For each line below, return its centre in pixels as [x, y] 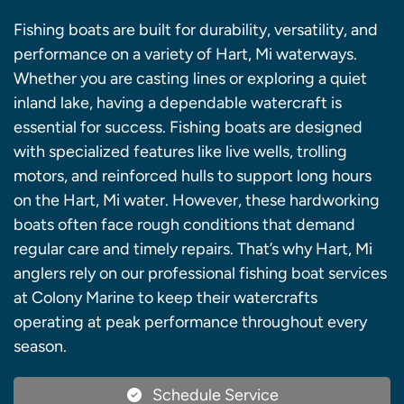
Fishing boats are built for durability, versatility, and [196, 30]
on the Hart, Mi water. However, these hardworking [197, 201]
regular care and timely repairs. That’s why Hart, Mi [193, 249]
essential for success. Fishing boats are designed [188, 128]
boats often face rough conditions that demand [184, 225]
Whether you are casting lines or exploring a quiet [190, 79]
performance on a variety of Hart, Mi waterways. [185, 55]
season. [40, 347]
